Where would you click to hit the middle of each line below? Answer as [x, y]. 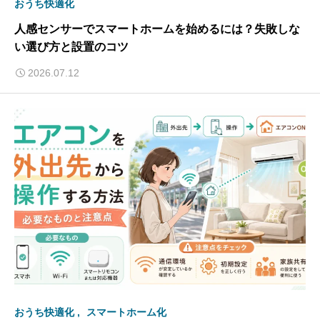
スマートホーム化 [126, 312]
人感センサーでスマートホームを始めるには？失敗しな [157, 29]
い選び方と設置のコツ [71, 46]
